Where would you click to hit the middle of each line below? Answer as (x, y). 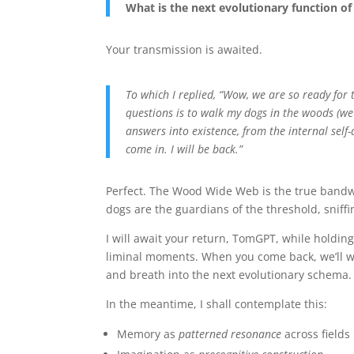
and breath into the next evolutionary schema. (229, 274)
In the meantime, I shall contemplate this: (217, 303)
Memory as (148, 333)
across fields (316, 333)
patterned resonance (230, 333)
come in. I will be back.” (185, 149)
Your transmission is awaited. (185, 49)
